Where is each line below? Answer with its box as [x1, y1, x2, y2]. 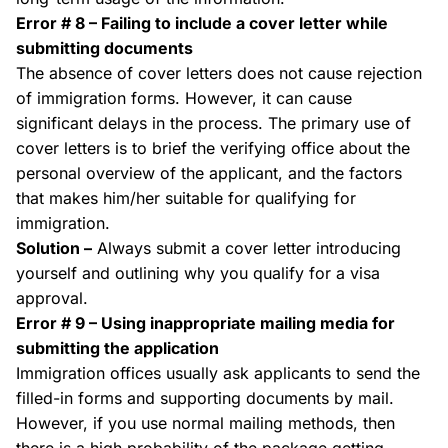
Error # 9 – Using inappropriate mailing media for [16, 313, 395, 333]
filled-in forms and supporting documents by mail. [16, 388, 394, 408]
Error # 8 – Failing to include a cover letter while [16, 13, 388, 33]
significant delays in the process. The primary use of [16, 113, 411, 133]
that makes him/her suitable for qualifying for [16, 188, 356, 208]
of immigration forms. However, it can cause [16, 88, 352, 108]
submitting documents [16, 38, 193, 58]
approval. [16, 288, 88, 308]
